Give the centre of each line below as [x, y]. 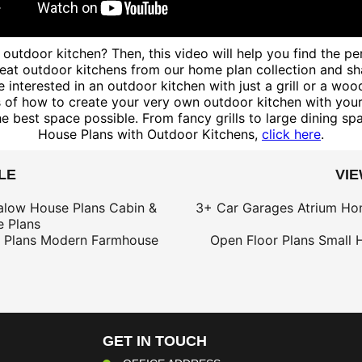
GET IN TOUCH [155, 341]
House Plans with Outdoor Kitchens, [150, 134]
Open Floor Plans [262, 240]
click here [291, 134]
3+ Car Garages [244, 207]
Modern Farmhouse [99, 240]
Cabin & [133, 207]
